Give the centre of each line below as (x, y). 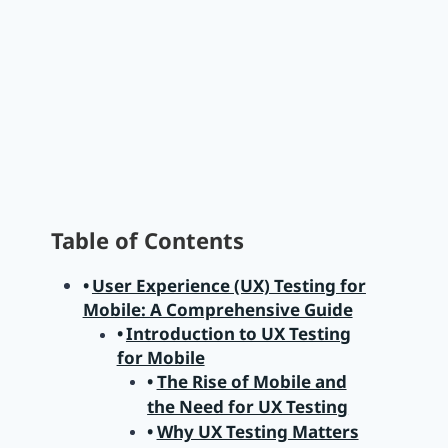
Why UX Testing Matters (257, 432)
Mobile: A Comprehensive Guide (217, 310)
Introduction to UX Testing (238, 334)
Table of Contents (147, 240)
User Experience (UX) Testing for (228, 286)
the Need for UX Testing (248, 407)
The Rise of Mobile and (251, 382)
